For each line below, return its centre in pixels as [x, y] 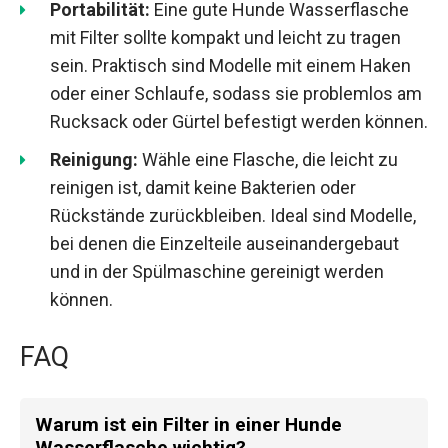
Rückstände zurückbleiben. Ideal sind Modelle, [233, 215]
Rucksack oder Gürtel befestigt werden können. [239, 121]
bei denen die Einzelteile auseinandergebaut [224, 243]
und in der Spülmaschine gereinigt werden [217, 271]
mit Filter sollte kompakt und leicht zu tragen [225, 37]
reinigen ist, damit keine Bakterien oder [203, 187]
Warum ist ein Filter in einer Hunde [188, 424]
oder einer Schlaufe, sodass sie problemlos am [236, 93]
